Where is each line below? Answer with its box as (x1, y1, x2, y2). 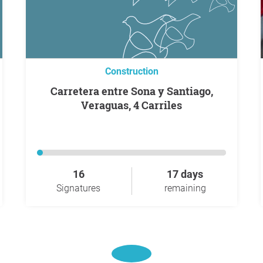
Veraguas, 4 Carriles (81, 98, 182, 112)
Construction (104, 66, 159, 77)
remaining (164, 183, 206, 194)
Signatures (56, 183, 100, 194)
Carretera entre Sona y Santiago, (50, 84, 58, 98)
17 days (167, 168, 203, 180)
